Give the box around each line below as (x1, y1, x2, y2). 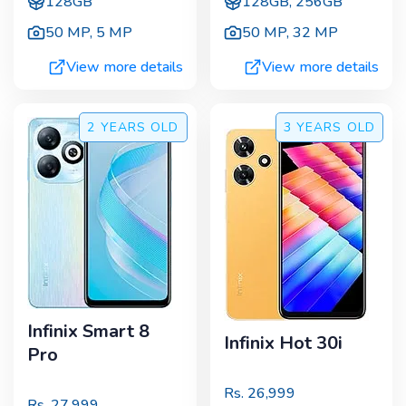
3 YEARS (283, 118, 343, 136)
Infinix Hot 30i (223, 330, 343, 355)
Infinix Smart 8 (27, 318, 150, 343)
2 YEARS (87, 118, 147, 136)
